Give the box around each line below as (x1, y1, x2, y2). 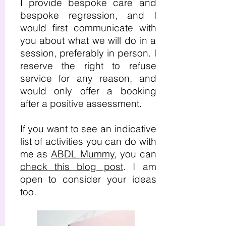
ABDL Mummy (51, 148, 115, 160)
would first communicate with (20, 22, 156, 34)
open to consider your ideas (20, 173, 156, 185)
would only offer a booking (20, 85, 156, 97)
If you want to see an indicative (20, 123, 156, 135)
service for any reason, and (20, 72, 156, 84)
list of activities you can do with (20, 135, 156, 147)
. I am (123, 160, 156, 173)
